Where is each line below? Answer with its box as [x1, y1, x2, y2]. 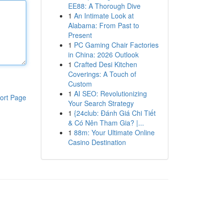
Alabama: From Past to [68, 20, 139, 30]
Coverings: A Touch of [68, 69, 136, 79]
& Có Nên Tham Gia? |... [68, 118, 144, 127]
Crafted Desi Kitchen [73, 59, 137, 69]
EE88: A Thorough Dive [68, 1, 141, 11]
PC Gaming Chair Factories [73, 40, 159, 50]
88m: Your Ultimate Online [73, 127, 155, 137]
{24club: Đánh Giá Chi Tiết [73, 108, 156, 118]
